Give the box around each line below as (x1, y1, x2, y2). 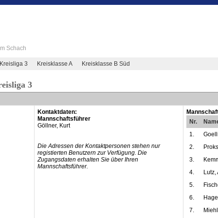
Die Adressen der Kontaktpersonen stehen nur (37, 143, 160, 149)
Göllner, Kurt (37, 122, 70, 129)
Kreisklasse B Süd (82, 60, 130, 67)
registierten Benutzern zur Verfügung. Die (37, 149, 147, 156)
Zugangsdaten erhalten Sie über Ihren (37, 156, 138, 163)
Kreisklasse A (37, 60, 73, 67)
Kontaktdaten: (37, 109, 77, 115)
